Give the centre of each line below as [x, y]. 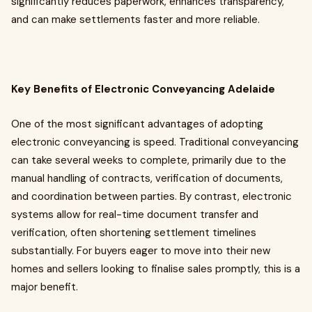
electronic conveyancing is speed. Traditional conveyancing [155, 142]
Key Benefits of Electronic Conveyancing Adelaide [143, 89]
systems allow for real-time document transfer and [135, 214]
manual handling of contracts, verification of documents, [147, 178]
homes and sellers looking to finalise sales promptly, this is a [156, 269]
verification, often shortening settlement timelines [134, 233]
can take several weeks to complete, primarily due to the [149, 160]
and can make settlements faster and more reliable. [135, 19]
